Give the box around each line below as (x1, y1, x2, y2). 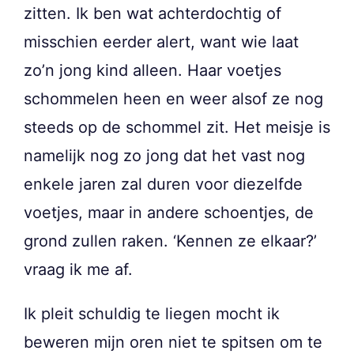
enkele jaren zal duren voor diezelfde (24, 174, 303, 194)
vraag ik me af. (24, 259, 133, 279)
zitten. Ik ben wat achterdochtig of (24, 3, 281, 23)
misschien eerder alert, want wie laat (24, 32, 299, 51)
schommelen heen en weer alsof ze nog (24, 88, 323, 108)
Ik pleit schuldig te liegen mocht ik (24, 303, 280, 323)
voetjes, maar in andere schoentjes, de (24, 202, 314, 222)
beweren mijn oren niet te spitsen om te (24, 332, 322, 352)
